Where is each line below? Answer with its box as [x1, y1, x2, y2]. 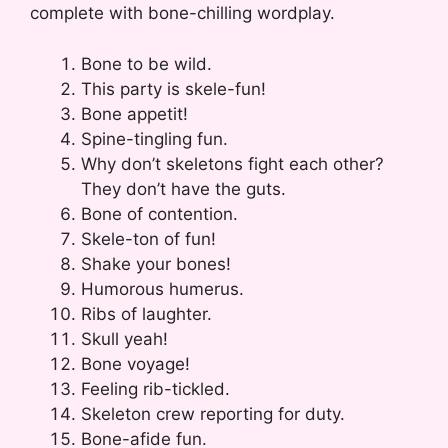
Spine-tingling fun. [81, 128, 228, 149]
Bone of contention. [81, 203, 238, 224]
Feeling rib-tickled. [81, 378, 230, 399]
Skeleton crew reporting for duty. [81, 403, 345, 424]
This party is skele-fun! [81, 78, 266, 99]
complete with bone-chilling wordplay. [30, 3, 335, 24]
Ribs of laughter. [81, 303, 212, 324]
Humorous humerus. [81, 278, 244, 299]
